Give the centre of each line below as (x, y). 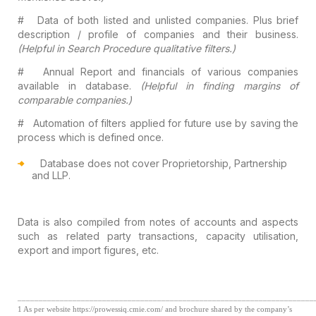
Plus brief (274, 20)
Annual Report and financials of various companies (171, 71)
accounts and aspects (244, 221)
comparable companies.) (74, 99)
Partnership (259, 163)
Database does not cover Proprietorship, (135, 163)
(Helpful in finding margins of (219, 85)
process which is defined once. (90, 137)
